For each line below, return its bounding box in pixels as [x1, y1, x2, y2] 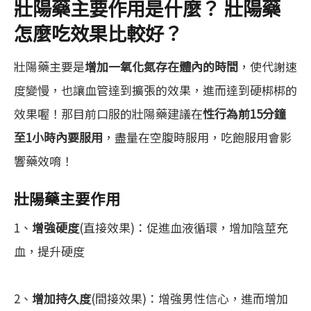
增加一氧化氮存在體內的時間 [85, 58, 238, 76]
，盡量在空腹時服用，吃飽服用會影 [103, 128, 292, 146]
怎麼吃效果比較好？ [14, 19, 183, 47]
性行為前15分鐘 [203, 105, 286, 123]
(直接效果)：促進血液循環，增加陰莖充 [79, 219, 288, 237]
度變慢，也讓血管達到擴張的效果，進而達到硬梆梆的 [14, 81, 297, 99]
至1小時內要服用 [14, 128, 103, 146]
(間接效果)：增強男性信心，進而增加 [91, 289, 288, 308]
